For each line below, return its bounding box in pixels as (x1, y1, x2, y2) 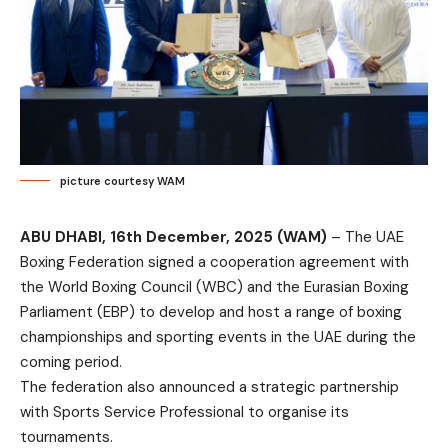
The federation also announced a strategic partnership (20, 376, 399, 397)
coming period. (20, 351, 122, 372)
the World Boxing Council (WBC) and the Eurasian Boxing (20, 276, 409, 297)
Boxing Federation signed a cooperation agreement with (20, 251, 409, 272)
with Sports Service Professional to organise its (20, 401, 349, 422)
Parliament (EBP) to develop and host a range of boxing (20, 301, 402, 322)
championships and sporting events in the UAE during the (20, 326, 416, 347)
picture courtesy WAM (60, 173, 185, 188)
